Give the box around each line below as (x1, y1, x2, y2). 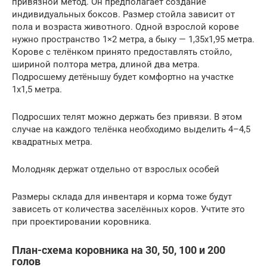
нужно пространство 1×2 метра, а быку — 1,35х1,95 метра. (12, 34, 254, 45)
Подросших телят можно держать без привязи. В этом (12, 111, 242, 123)
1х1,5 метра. (12, 84, 62, 95)
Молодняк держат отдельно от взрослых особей (12, 164, 219, 175)
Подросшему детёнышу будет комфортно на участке (12, 72, 234, 83)
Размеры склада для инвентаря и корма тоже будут (12, 191, 232, 203)
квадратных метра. (12, 136, 92, 148)
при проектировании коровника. (12, 216, 151, 228)
